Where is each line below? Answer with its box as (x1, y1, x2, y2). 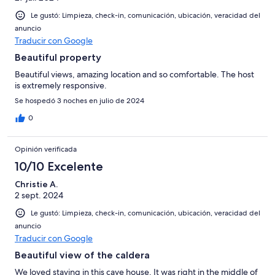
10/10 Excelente (15, 158, 103, 174)
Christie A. (15, 178, 58, 190)
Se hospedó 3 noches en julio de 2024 (15, 95, 144, 106)
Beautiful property (15, 51, 101, 63)
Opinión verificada (15, 144, 77, 154)
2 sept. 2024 (15, 189, 63, 201)
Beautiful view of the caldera (15, 249, 150, 261)
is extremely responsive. (15, 79, 107, 91)
